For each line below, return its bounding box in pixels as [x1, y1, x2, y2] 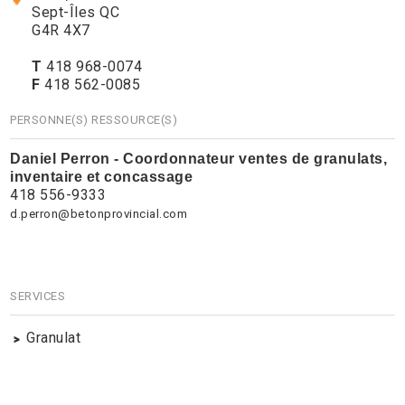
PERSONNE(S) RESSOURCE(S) [10, 112, 178, 127]
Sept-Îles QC [32, 3, 120, 21]
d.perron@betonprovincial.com [10, 206, 188, 221]
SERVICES [10, 288, 66, 303]
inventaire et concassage [10, 168, 193, 184]
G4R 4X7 [32, 21, 90, 39]
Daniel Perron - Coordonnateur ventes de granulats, [10, 150, 388, 166]
